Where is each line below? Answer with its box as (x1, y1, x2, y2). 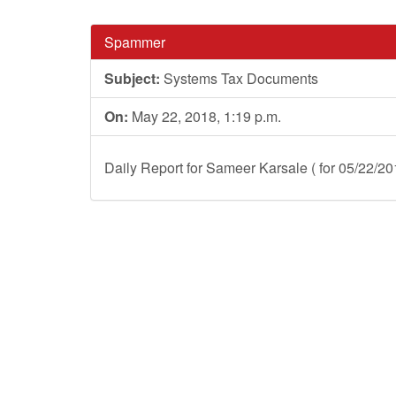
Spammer (104, 32, 165, 52)
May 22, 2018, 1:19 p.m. (128, 106, 281, 126)
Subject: (104, 68, 160, 88)
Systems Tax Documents (160, 68, 318, 88)
